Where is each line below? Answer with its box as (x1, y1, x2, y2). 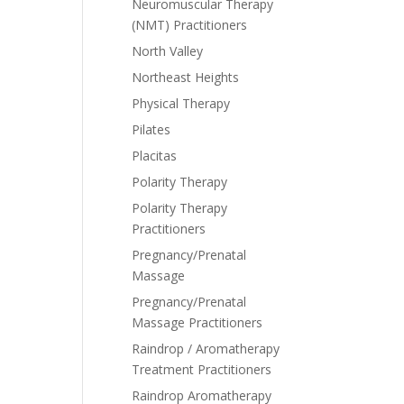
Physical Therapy (132, 95, 230, 112)
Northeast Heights (132, 69, 239, 86)
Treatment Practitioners (132, 361, 271, 378)
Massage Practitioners (132, 314, 262, 331)
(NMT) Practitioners (132, 16, 247, 33)
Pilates (132, 121, 170, 138)
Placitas (132, 147, 177, 164)
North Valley (132, 42, 203, 60)
